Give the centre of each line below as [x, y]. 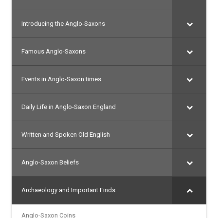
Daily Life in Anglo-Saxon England [69, 107]
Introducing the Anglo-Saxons [63, 23]
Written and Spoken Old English [66, 134]
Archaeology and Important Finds [68, 190]
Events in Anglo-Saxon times [61, 79]
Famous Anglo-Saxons [54, 51]
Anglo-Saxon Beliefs [50, 162]
